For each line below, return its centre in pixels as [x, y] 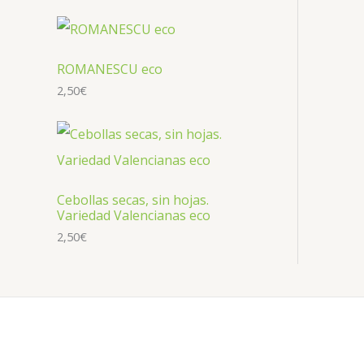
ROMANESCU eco [110, 69]
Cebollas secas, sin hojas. [133, 200]
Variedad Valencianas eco [134, 216]
